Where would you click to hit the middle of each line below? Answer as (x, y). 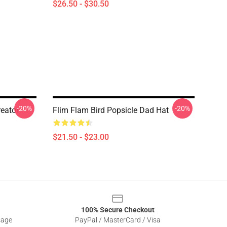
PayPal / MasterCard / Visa (118, 220)
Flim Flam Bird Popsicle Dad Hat (111, 110)
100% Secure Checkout (118, 210)
